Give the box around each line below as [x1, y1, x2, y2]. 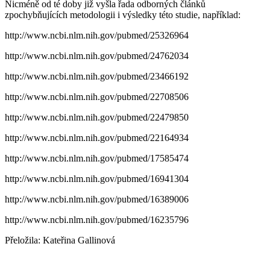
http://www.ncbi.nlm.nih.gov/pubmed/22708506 [5, 91, 189, 102]
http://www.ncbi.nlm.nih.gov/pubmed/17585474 [5, 152, 189, 163]
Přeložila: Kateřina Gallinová [5, 234, 115, 245]
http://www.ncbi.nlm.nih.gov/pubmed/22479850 [5, 111, 189, 122]
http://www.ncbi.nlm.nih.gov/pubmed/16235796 [5, 214, 189, 225]
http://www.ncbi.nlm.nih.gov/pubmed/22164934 [5, 132, 189, 143]
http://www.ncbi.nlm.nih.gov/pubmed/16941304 [5, 173, 189, 184]
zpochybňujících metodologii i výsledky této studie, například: [5, 9, 240, 20]
